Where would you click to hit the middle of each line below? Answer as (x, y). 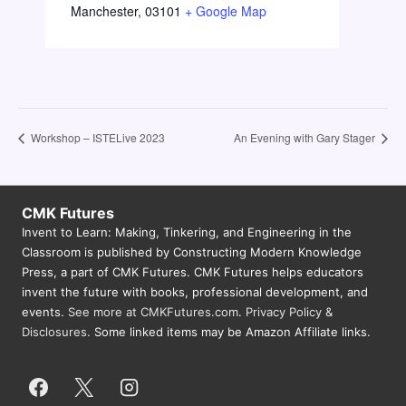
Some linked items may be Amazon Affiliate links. (231, 331)
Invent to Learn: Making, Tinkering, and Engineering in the (187, 232)
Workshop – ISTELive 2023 (97, 138)
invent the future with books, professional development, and (195, 291)
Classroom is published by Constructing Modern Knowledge (192, 251)
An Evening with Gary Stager (306, 138)
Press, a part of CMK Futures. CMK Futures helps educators (193, 271)
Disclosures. (56, 331)
